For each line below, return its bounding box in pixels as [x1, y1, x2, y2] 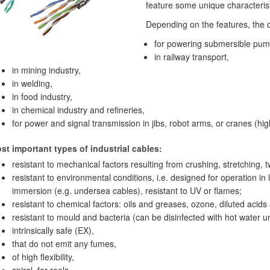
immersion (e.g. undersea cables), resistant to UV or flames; [11, 184, 242, 196]
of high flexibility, [11, 251, 74, 263]
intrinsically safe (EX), [11, 224, 94, 236]
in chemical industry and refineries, [11, 104, 145, 116]
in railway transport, [154, 51, 229, 63]
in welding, [11, 77, 52, 89]
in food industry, [11, 90, 72, 102]
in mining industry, [11, 64, 81, 76]
